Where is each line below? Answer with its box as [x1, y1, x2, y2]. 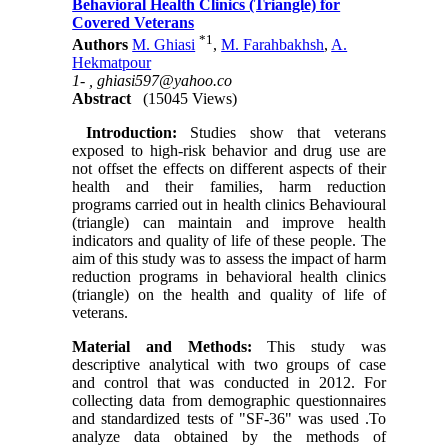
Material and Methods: [72, 338, 268, 356]
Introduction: [72, 124, 177, 142]
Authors [72, 36, 129, 54]
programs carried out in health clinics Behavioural [72, 196, 386, 214]
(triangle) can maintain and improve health [72, 214, 386, 232]
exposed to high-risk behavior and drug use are [72, 142, 386, 160]
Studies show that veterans [176, 124, 386, 142]
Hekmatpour [72, 54, 152, 72]
